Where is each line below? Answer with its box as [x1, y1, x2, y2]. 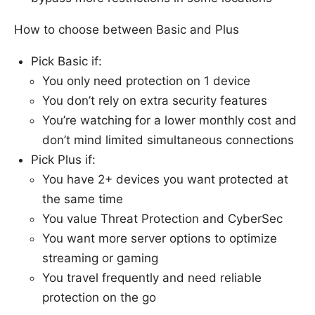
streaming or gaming [42, 250, 158, 265]
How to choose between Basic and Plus [14, 22, 239, 37]
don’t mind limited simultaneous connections [42, 132, 294, 147]
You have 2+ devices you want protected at [42, 172, 288, 186]
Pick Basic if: [31, 53, 102, 68]
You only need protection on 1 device [42, 73, 250, 88]
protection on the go [42, 290, 156, 304]
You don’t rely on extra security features [42, 93, 267, 108]
